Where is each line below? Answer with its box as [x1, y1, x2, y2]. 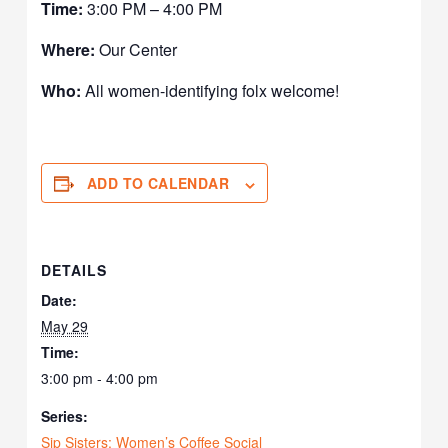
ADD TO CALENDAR [87, 173, 230, 194]
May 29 [41, 316, 89, 337]
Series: [41, 406, 89, 427]
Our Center [95, 38, 178, 62]
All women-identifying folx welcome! [81, 79, 340, 103]
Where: [41, 38, 96, 62]
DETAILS [41, 260, 108, 281]
